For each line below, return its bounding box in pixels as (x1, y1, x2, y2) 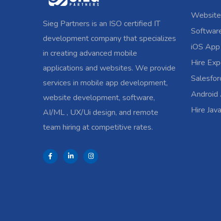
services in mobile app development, (43, 77, 168, 88)
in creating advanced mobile (43, 48, 137, 59)
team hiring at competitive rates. (43, 122, 153, 133)
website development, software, (43, 92, 155, 103)
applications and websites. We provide (43, 63, 176, 74)
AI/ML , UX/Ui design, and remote (43, 107, 158, 118)
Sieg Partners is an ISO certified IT (43, 18, 160, 29)
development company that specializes (43, 33, 176, 44)
